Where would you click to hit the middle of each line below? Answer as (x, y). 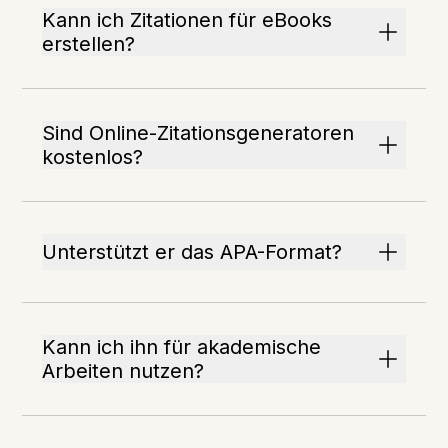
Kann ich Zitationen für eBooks (187, 20)
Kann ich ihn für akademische (182, 347)
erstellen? (89, 44)
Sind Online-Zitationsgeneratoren (198, 133)
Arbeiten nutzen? (123, 371)
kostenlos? (93, 157)
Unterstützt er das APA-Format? (192, 252)
